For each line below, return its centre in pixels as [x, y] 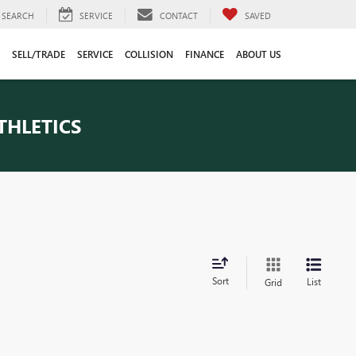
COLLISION [149, 54]
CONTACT [179, 15]
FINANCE [204, 54]
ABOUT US [258, 54]
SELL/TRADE [38, 54]
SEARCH [18, 15]
